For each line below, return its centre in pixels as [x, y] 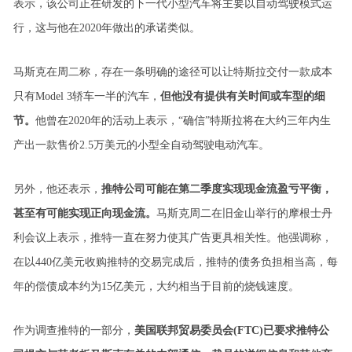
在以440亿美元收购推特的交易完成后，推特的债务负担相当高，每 [175, 262]
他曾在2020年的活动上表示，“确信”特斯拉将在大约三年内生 [183, 121]
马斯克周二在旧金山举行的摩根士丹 [244, 213]
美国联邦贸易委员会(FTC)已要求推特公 [231, 330]
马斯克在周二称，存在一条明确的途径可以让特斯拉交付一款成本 [172, 72]
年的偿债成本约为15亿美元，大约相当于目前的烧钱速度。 [156, 286]
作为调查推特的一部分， [73, 330]
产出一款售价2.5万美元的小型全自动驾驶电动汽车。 [141, 145]
